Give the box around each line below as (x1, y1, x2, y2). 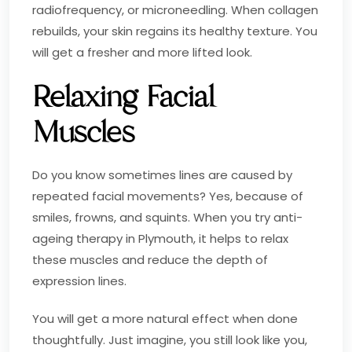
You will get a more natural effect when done (32, 310, 298, 327)
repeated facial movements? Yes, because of (32, 187, 303, 204)
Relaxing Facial (32, 76, 214, 117)
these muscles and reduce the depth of (32, 251, 268, 268)
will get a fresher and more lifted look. (32, 43, 252, 60)
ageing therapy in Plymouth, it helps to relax (32, 229, 288, 247)
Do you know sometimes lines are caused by (32, 166, 292, 183)
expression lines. (32, 272, 126, 289)
